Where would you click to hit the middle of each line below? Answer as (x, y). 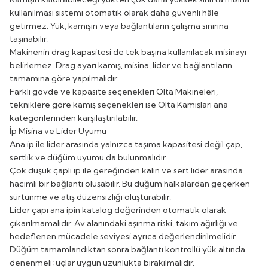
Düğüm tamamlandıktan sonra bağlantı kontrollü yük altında (127, 249)
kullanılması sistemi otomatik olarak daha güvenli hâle (114, 12)
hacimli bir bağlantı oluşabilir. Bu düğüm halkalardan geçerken (130, 183)
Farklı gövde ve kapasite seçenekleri (83, 91)
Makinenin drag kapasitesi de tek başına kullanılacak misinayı (128, 52)
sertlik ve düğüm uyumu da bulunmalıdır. (88, 157)
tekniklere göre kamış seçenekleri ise (84, 104)
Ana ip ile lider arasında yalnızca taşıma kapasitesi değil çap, (126, 144)
